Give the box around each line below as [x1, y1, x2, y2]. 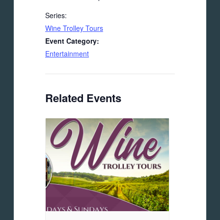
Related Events [45, 90, 121, 106]
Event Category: [45, 36, 99, 46]
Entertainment [45, 49, 89, 58]
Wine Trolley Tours [45, 23, 103, 33]
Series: [45, 10, 67, 20]
